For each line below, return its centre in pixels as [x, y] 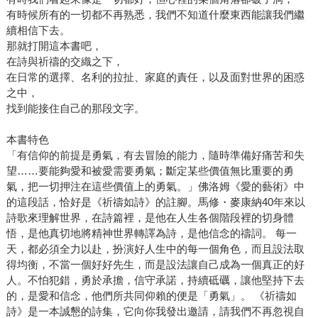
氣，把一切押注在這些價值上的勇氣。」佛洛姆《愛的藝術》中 [155, 187]
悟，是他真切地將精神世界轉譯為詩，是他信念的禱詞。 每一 [151, 234]
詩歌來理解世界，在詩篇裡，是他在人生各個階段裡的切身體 [150, 218]
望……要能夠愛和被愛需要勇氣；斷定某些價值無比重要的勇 [150, 171]
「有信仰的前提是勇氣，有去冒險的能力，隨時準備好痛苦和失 [155, 155]
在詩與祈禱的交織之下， [65, 62]
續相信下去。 [38, 31]
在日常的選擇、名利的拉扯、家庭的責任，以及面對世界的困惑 [155, 77]
